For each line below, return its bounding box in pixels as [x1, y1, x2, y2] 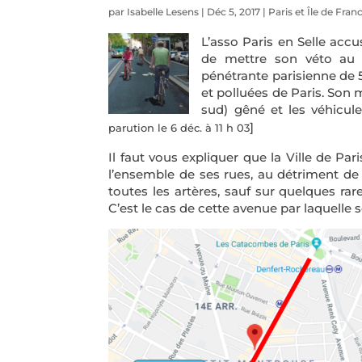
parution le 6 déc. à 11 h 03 [108, 121, 250, 135]
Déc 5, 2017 [207, 6, 261, 19]
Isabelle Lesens [127, 6, 200, 19]
